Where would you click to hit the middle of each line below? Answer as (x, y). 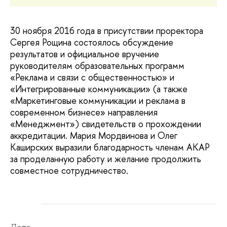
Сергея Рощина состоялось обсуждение (92, 43)
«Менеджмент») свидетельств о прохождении (106, 124)
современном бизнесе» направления (84, 112)
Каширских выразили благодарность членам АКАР (110, 147)
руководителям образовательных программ (97, 66)
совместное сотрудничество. (69, 171)
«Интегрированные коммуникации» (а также (99, 89)
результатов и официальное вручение (85, 54)
